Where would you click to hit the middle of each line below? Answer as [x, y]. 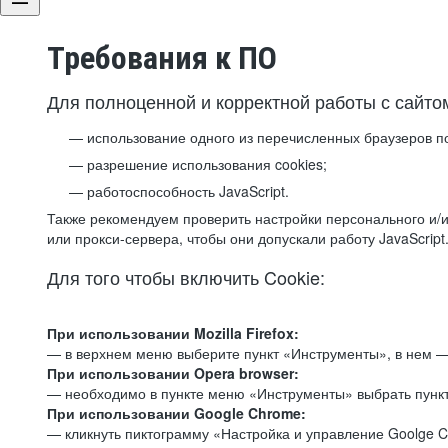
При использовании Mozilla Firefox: [173, 333]
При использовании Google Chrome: [176, 413]
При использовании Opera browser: [173, 373]
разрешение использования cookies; [207, 164]
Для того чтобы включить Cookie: [186, 277]
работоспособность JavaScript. [188, 191]
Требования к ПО [162, 58]
